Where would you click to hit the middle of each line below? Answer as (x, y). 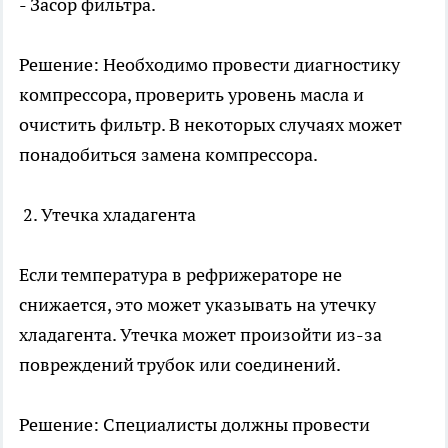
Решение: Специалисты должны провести (194, 425)
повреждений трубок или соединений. (180, 365)
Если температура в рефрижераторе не (180, 275)
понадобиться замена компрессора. (168, 155)
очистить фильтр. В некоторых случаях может (210, 125)
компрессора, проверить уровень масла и (191, 95)
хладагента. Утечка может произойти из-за (200, 335)
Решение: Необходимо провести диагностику (209, 65)
